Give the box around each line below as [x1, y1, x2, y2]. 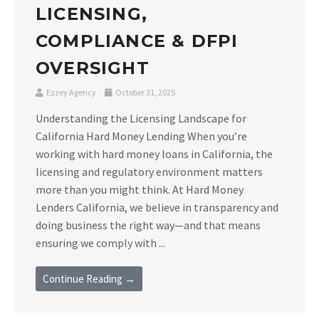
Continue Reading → [43, 272, 135, 286]
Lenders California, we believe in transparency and [36, 200, 278, 215]
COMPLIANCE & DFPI [36, 31, 239, 52]
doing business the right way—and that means [36, 218, 261, 233]
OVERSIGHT [36, 58, 150, 79]
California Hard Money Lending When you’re [36, 129, 247, 144]
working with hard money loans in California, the [36, 147, 273, 162]
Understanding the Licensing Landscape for [36, 111, 246, 126]
